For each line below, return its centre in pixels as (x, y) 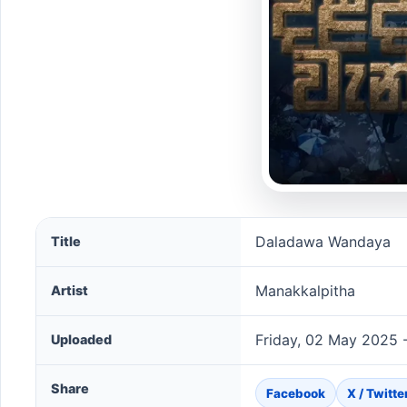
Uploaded (81, 339)
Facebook (296, 393)
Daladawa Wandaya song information (164, 228)
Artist (69, 290)
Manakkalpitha (305, 291)
